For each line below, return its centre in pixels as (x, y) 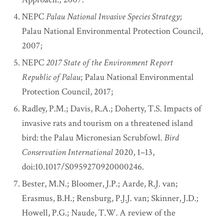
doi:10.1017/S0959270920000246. (83, 167)
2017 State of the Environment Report (110, 63)
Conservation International (68, 153)
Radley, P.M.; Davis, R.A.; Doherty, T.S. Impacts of (112, 109)
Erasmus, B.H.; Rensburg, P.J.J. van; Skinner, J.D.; (110, 199)
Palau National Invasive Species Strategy (113, 17)
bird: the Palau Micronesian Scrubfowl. (93, 138)
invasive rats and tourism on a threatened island (108, 124)
